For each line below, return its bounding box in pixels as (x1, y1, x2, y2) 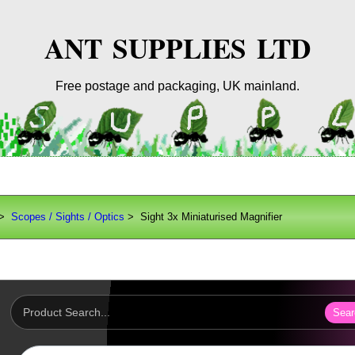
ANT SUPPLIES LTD (44, 28, 311, 69)
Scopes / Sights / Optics (11, 211, 125, 223)
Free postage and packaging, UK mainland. (55, 78, 300, 93)
